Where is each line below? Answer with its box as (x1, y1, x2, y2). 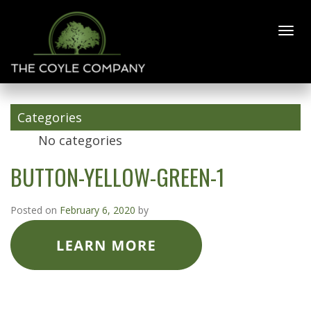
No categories (38, 132, 122, 149)
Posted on (10, 203, 60, 217)
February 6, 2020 (60, 203, 135, 217)
